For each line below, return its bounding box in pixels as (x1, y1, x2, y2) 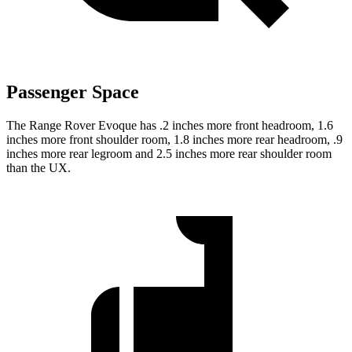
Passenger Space (6, 82, 139, 103)
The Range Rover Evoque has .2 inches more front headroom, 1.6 (6, 119, 333, 133)
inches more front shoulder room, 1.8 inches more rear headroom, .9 (6, 133, 343, 147)
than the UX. (6, 161, 71, 175)
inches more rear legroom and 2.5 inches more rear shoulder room (6, 147, 332, 161)
